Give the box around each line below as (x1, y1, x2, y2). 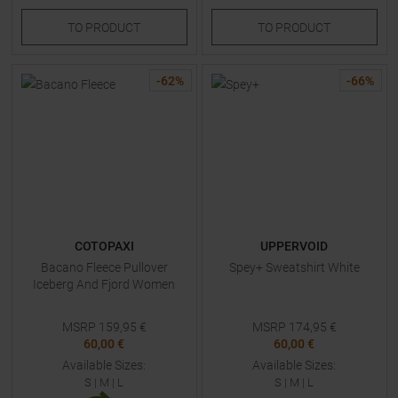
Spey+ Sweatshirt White (228, 260, 360, 275)
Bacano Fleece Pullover (40, 260, 168, 275)
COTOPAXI (74, 239, 134, 253)
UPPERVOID (260, 239, 328, 253)
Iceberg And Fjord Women (33, 277, 175, 291)
